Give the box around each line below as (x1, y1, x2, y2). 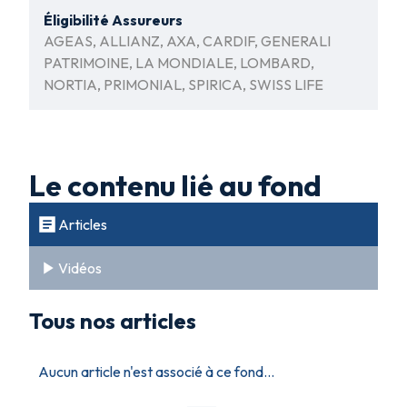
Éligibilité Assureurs (44, 10, 183, 29)
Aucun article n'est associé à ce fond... (38, 362, 274, 381)
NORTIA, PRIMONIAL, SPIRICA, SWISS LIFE (44, 74, 323, 94)
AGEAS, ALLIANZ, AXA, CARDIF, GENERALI (44, 31, 331, 50)
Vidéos (58, 258, 102, 277)
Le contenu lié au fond (29, 166, 322, 203)
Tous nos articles (29, 306, 196, 334)
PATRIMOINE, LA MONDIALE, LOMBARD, (44, 53, 314, 72)
